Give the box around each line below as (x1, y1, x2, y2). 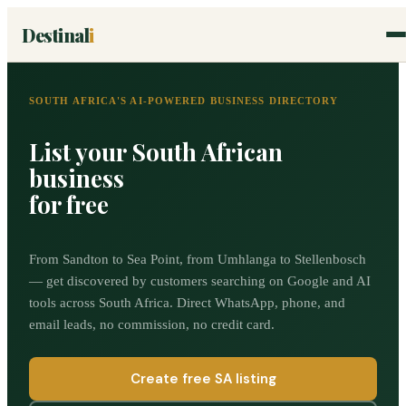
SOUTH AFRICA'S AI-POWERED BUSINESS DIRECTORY (29, 95, 339, 106)
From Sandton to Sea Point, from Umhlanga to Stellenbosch (29, 252, 366, 267)
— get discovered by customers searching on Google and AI (29, 274, 371, 289)
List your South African (29, 135, 283, 168)
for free (29, 188, 109, 220)
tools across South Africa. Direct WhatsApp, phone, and (29, 295, 345, 311)
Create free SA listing (130, 370, 276, 389)
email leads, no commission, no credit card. (29, 317, 275, 333)
